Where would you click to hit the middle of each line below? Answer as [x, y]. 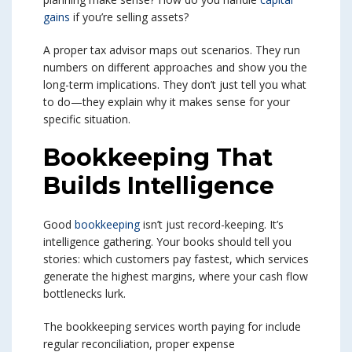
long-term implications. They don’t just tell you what [175, 85]
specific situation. [87, 119]
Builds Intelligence [159, 186]
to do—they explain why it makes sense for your [167, 102]
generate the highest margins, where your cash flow [176, 277]
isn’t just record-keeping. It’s [212, 225]
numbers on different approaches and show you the [175, 68]
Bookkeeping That [158, 158]
